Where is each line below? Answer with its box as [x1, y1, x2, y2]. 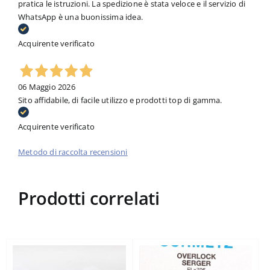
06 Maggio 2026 [17, 81, 75, 93]
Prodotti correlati [17, 186, 160, 210]
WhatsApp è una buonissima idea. [17, 11, 143, 23]
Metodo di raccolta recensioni [17, 146, 128, 158]
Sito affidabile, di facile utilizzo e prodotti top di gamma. [17, 95, 222, 106]
